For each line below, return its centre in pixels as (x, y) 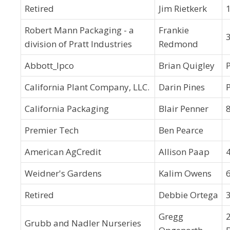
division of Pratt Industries (78, 44)
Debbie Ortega (188, 195)
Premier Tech (52, 130)
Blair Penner (184, 109)
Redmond (178, 44)
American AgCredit (63, 152)
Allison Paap (184, 152)
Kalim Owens (185, 173)
